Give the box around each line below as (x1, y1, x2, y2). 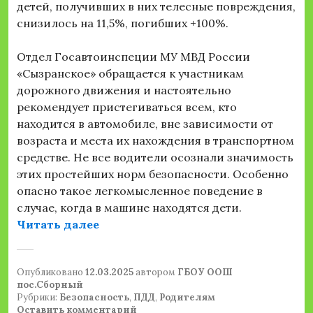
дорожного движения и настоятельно (17, 83, 231, 98)
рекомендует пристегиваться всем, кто (17, 100, 237, 115)
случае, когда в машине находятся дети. (17, 201, 242, 215)
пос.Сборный (17, 279, 83, 291)
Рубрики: (17, 291, 59, 304)
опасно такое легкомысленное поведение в (17, 184, 263, 198)
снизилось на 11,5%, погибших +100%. (17, 16, 228, 31)
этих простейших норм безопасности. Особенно (17, 167, 289, 182)
